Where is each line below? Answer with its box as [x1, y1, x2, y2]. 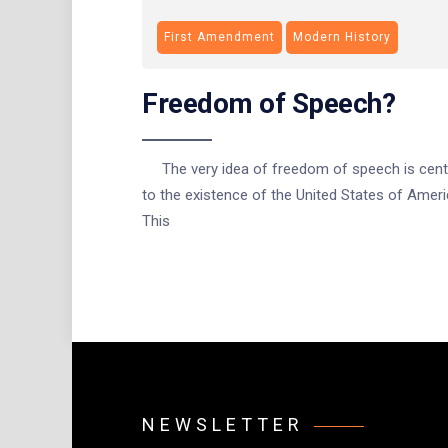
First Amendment [164, 29, 275, 44]
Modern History [293, 29, 391, 44]
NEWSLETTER [142, 413, 304, 435]
